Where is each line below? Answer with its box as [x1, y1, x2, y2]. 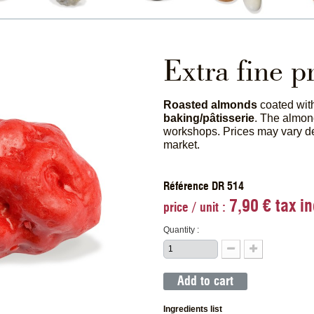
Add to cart [177, 273, 234, 289]
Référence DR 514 [163, 179, 245, 193]
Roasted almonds [163, 98, 258, 111]
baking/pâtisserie [163, 111, 255, 124]
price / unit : [163, 199, 230, 215]
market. [163, 138, 200, 151]
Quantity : [163, 224, 200, 235]
